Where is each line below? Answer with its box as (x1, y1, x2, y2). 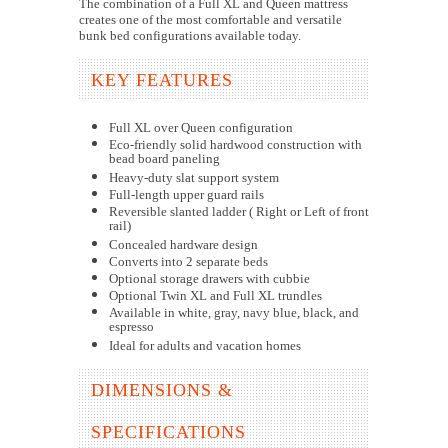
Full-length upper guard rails (109, 187, 264, 203)
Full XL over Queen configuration (109, 120, 293, 136)
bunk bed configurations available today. (79, 28, 301, 44)
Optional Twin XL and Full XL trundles (109, 288, 322, 304)
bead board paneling (109, 151, 220, 171)
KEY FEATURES (91, 70, 233, 91)
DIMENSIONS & (91, 380, 233, 401)
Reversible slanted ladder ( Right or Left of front (109, 204, 369, 220)
